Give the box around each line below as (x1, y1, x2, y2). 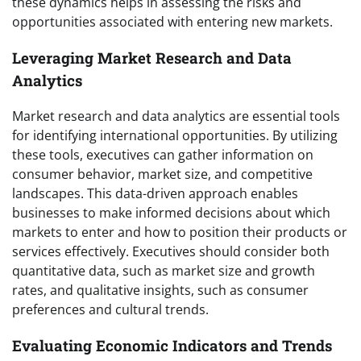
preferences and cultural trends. (12, 301, 209, 319)
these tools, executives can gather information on (12, 146, 313, 164)
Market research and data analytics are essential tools (12, 107, 340, 126)
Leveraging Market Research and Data (12, 47, 292, 68)
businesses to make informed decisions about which (12, 204, 330, 222)
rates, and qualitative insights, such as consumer (12, 281, 309, 300)
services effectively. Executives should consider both (12, 243, 330, 261)
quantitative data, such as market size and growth (12, 262, 315, 280)
